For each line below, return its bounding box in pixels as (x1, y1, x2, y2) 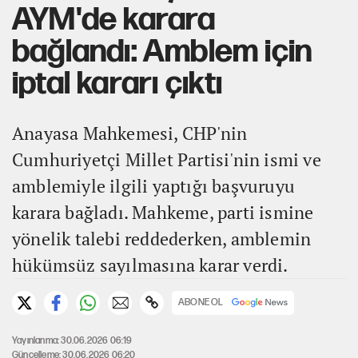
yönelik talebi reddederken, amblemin (12, 226, 312, 250)
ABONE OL (178, 296, 224, 308)
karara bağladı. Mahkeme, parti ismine (12, 200, 314, 224)
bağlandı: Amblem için (12, 32, 312, 71)
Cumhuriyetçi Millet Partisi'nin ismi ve (12, 147, 321, 171)
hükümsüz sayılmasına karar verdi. (12, 253, 288, 276)
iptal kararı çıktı (12, 64, 223, 103)
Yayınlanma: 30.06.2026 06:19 (12, 334, 133, 347)
